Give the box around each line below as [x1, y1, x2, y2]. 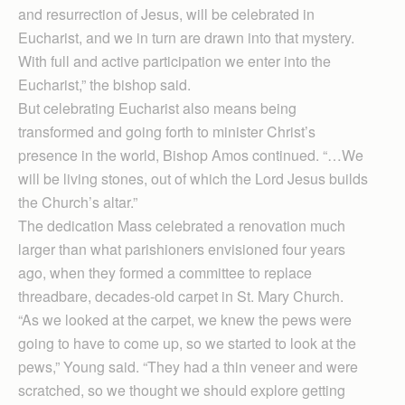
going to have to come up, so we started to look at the [18, 332, 356, 353]
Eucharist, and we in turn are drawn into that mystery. [18, 26, 354, 48]
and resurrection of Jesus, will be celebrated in [18, 3, 315, 24]
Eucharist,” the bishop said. [18, 73, 191, 95]
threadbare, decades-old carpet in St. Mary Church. [18, 285, 344, 306]
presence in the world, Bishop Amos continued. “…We [18, 144, 363, 165]
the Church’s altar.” [18, 191, 137, 212]
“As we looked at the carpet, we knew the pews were [18, 308, 352, 330]
